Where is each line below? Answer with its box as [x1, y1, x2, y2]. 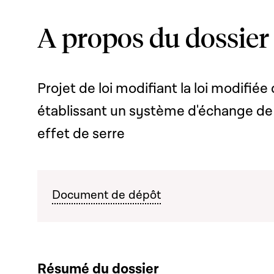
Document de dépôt [52, 187, 161, 203]
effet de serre [37, 125, 125, 143]
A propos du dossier [37, 20, 269, 54]
